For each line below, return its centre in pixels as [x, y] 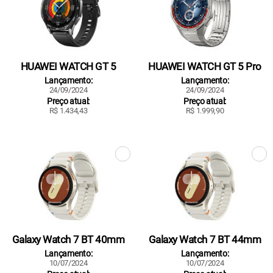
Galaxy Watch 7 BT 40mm [68, 240]
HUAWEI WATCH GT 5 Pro [205, 66]
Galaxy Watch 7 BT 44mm [205, 240]
